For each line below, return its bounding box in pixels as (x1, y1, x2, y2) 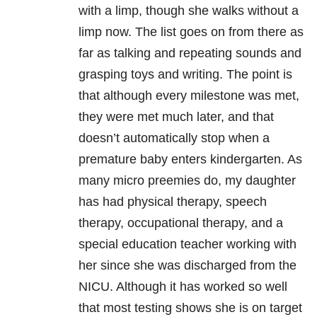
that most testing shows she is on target (79, 301, 302, 316)
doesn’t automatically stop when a (79, 131, 270, 146)
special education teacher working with (79, 237, 296, 252)
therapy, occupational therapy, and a (79, 216, 283, 231)
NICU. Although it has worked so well (79, 279, 287, 294)
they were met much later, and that (79, 110, 274, 125)
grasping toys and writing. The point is (79, 67, 292, 82)
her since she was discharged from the (79, 258, 296, 273)
